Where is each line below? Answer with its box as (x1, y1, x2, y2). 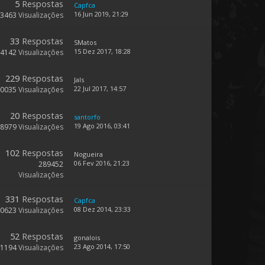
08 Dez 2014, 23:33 (74, 205, 131, 214)
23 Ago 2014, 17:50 (74, 242, 130, 251)
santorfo (74, 112, 101, 121)
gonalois (74, 233, 100, 242)
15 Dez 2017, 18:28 (74, 47, 131, 56)
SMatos (74, 38, 96, 47)
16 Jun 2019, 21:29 (74, 9, 128, 18)
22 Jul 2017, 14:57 (74, 84, 126, 93)
